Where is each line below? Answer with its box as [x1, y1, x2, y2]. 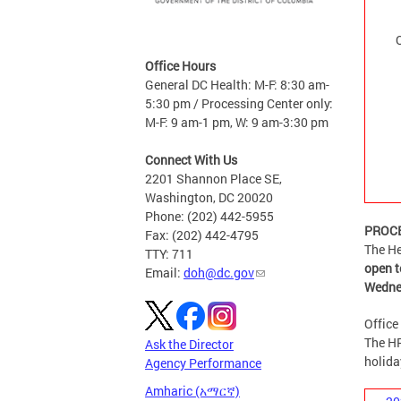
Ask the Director [145, 336, 234, 354]
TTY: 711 [145, 245, 193, 263]
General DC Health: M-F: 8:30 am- [145, 76, 329, 94]
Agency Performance [145, 354, 261, 372]
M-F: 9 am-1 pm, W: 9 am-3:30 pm [145, 114, 328, 132]
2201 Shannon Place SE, [145, 170, 282, 188]
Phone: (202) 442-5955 [145, 208, 274, 226]
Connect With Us [145, 151, 237, 169]
